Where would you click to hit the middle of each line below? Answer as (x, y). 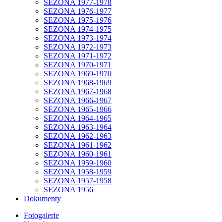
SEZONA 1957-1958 (78, 180)
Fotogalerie (41, 215)
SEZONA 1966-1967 (78, 100)
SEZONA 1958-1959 (78, 171)
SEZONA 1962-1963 (78, 136)
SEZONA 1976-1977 (78, 11)
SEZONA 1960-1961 (78, 154)
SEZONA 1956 (68, 189)
